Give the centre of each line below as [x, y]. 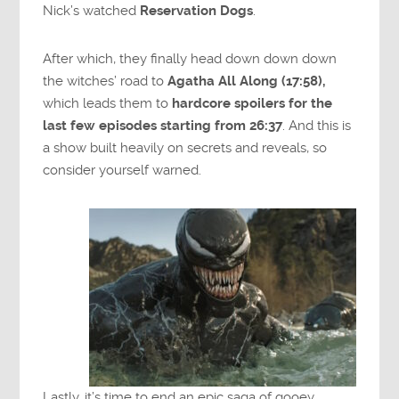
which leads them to [108, 104]
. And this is [317, 126]
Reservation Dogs [197, 10]
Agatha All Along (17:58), [247, 81]
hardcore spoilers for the [252, 104]
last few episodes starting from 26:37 [163, 126]
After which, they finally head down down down [190, 59]
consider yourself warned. [122, 171]
